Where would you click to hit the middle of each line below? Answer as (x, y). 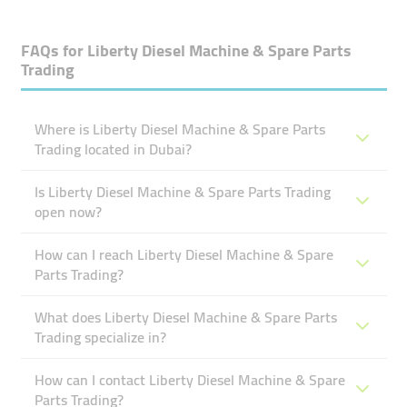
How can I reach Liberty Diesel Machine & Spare (184, 254)
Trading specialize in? (100, 337)
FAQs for (54, 50)
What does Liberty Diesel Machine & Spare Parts (185, 317)
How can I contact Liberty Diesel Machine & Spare (189, 380)
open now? (68, 212)
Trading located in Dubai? (113, 149)
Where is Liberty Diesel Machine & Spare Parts (179, 129)
